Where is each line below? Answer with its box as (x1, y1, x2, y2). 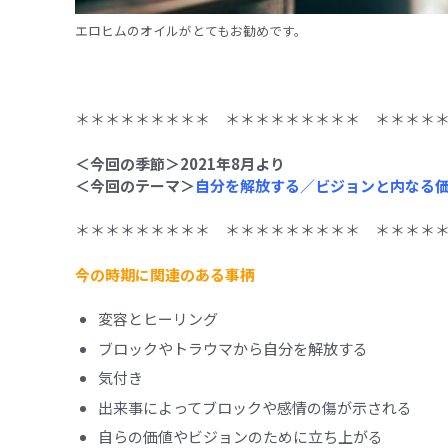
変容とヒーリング (97, 308, 218, 330)
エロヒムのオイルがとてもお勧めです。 (75, 21, 307, 41)
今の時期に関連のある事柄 (75, 263, 255, 285)
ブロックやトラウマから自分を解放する (97, 337, 368, 359)
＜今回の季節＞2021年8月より (75, 152, 285, 174)
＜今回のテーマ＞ (75, 174, 195, 196)
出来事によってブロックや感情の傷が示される (97, 396, 412, 418)
